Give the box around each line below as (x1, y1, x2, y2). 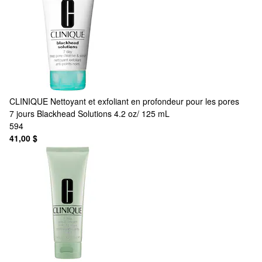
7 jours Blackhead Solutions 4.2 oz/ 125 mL (9, 107, 170, 119)
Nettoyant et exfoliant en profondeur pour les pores (50, 95, 239, 107)
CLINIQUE (9, 95, 48, 107)
